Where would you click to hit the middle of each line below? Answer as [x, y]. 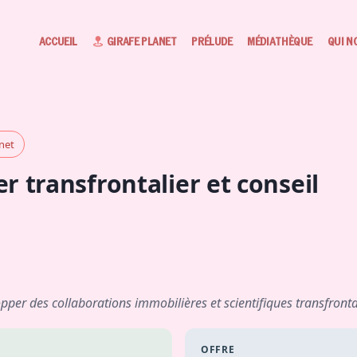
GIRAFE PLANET [141, 41]
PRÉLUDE [212, 41]
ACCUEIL [58, 41]
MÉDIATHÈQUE [280, 41]
